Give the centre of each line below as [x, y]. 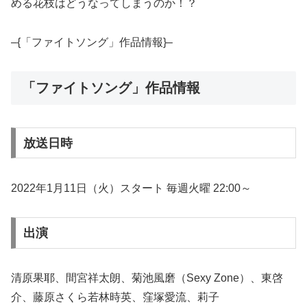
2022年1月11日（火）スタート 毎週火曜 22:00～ [131, 188]
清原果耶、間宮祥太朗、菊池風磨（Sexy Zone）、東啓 [147, 278]
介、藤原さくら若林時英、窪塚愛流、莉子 [115, 297]
